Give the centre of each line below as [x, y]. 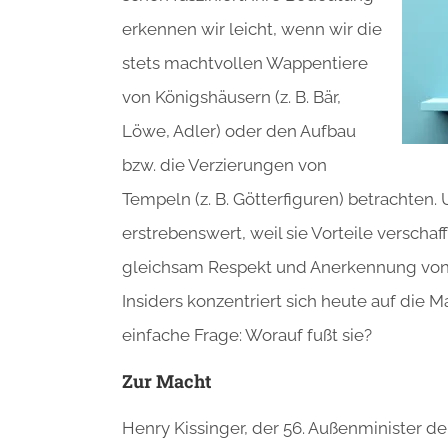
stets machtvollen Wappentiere [245, 62]
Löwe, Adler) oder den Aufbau [239, 130]
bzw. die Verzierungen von [224, 164]
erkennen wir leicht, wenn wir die [252, 28]
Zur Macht [166, 380]
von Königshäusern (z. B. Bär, [231, 96]
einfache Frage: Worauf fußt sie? [247, 334]
